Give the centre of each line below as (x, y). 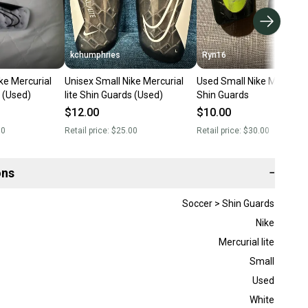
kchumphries (95, 55)
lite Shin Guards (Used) (113, 95)
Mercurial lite (246, 242)
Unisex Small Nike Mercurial (124, 81)
